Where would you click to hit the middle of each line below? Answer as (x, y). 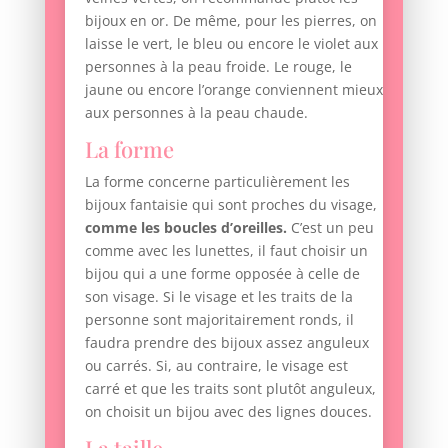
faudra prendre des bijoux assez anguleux (226, 343)
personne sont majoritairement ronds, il (219, 320)
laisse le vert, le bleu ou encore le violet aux (231, 44)
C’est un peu (330, 228)
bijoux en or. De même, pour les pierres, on (230, 21)
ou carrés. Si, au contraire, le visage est (216, 366)
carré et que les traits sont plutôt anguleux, (230, 389)
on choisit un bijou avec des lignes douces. (228, 412)
